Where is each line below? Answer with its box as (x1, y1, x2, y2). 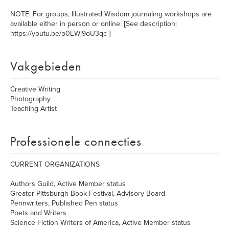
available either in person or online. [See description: (10, 19, 177, 28)
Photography (10, 95, 51, 103)
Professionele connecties (10, 133, 142, 150)
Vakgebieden (10, 58, 82, 75)
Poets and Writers (10, 209, 66, 217)
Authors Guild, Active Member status (10, 179, 126, 188)
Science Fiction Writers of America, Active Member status (10, 218, 191, 227)
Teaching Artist (10, 104, 57, 113)
